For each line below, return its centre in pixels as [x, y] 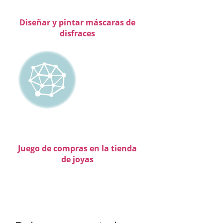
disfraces [77, 33]
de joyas [77, 159]
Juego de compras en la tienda [77, 148]
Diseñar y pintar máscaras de [77, 22]
